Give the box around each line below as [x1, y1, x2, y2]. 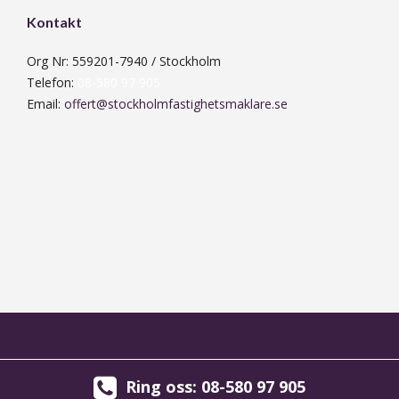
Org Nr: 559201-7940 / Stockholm [27, 52, 221, 69]
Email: [27, 94, 64, 112]
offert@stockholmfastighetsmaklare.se [64, 94, 288, 112]
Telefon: [27, 73, 77, 91]
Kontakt [27, 12, 82, 30]
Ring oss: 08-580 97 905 [126, 376, 305, 397]
